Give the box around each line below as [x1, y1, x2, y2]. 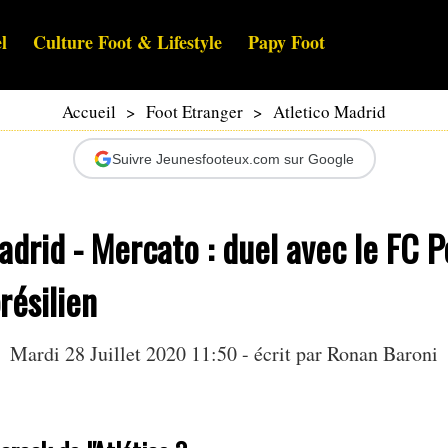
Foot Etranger [146, 100, 243, 124]
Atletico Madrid [273, 100, 386, 124]
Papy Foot [248, 29, 325, 56]
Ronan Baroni [327, 340, 438, 368]
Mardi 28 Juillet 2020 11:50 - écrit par [10, 340, 327, 368]
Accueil [62, 100, 116, 124]
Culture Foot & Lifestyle [33, 29, 222, 56]
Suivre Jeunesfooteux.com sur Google [112, 150, 354, 167]
